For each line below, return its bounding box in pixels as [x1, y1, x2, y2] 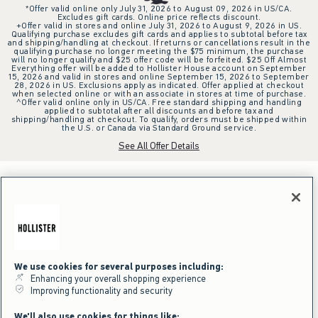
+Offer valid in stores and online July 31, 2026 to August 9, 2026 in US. [16, 19, 302, 31]
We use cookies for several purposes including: [14, 261, 224, 273]
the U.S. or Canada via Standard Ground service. [62, 121, 256, 133]
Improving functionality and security [24, 285, 172, 297]
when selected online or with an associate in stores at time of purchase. [12, 87, 306, 99]
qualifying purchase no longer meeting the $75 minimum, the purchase [13, 45, 305, 57]
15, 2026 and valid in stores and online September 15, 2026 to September [9, 70, 309, 82]
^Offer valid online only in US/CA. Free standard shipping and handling [16, 96, 302, 108]
